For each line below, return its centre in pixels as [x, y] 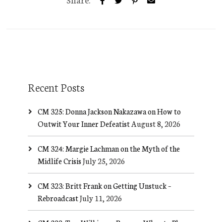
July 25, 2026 [104, 161]
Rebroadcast [58, 198]
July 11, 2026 [101, 198]
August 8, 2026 [156, 124]
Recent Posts [56, 87]
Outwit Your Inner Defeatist [83, 124]
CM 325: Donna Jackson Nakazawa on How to [109, 111]
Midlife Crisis [59, 161]
